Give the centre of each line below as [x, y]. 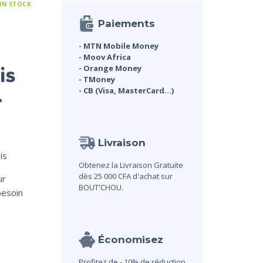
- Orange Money [110, 68]
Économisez [130, 240]
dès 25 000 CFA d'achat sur [125, 176]
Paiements [126, 24]
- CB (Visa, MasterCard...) [126, 91]
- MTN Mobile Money [118, 46]
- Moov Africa [104, 57]
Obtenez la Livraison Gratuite [131, 165]
